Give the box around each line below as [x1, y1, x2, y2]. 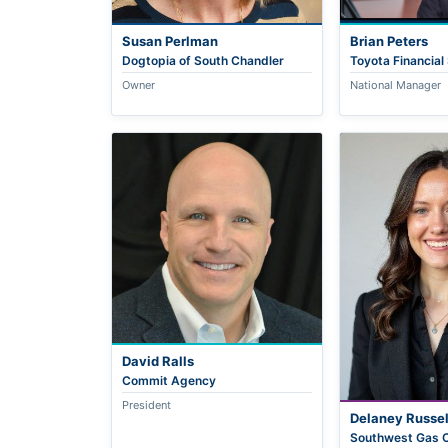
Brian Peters [349, 32, 428, 49]
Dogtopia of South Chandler [122, 52, 285, 68]
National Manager [349, 77, 441, 92]
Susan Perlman [122, 32, 219, 49]
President [122, 397, 172, 412]
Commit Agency [122, 372, 217, 388]
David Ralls [122, 352, 195, 369]
